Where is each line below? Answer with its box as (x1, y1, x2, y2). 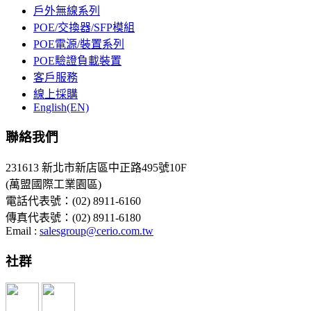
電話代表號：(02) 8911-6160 (6, 195, 141, 208)
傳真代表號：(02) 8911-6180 (6, 212, 141, 224)
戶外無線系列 (33, 4, 100, 17)
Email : (6, 225, 40, 237)
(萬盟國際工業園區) (6, 178, 101, 191)
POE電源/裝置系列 (33, 37, 124, 50)
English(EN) (33, 101, 89, 113)
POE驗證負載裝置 (33, 54, 121, 67)
